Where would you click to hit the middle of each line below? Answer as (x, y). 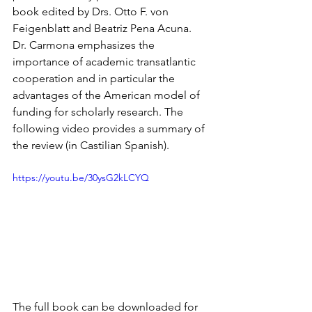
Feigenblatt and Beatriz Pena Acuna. (103, 28)
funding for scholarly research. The (99, 112)
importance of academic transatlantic (106, 62)
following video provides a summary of (110, 128)
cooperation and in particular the (95, 78)
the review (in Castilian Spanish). (91, 145)
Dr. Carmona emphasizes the (85, 45)
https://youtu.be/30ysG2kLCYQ (81, 178)
